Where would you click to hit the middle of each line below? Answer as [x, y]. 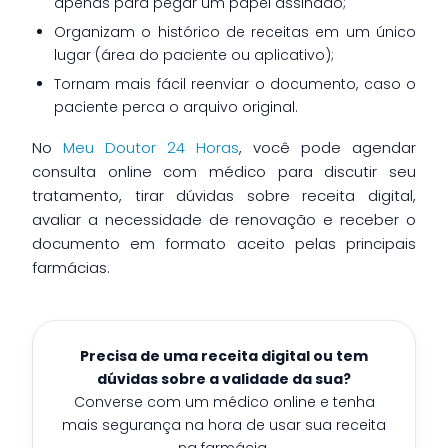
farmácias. [71, 267]
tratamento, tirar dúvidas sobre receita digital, [224, 195]
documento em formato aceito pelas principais [224, 243]
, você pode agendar [327, 147]
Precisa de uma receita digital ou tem [224, 355]
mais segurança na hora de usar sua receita [224, 424]
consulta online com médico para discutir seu [224, 171]
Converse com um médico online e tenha [224, 401]
